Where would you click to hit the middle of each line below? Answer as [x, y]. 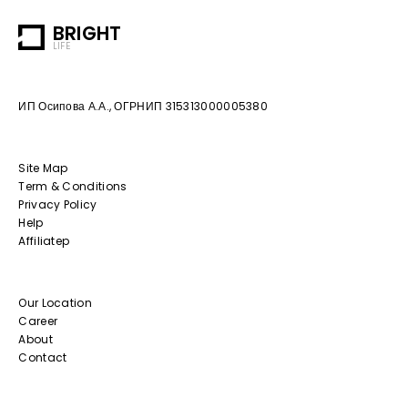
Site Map [43, 168]
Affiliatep [44, 241]
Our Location [55, 303]
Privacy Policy [58, 205]
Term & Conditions [73, 187]
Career [38, 321]
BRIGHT [87, 33]
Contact [43, 358]
